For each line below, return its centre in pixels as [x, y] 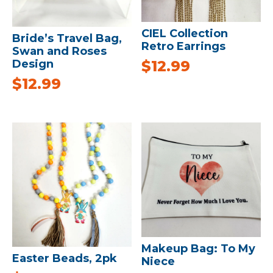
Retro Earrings [184, 46]
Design [33, 64]
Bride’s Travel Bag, [67, 39]
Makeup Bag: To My [199, 248]
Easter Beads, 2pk [65, 258]
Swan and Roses [59, 51]
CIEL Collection [185, 33]
